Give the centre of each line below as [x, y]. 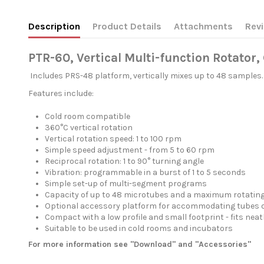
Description [54, 26]
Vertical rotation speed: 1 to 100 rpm [113, 138]
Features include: [61, 93]
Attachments [203, 26]
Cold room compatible [87, 116]
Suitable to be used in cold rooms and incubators [138, 228]
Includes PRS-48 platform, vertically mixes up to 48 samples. [145, 75]
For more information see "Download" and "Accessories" [139, 244]
